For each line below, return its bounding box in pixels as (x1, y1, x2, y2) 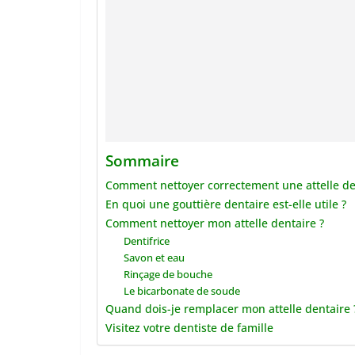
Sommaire (105, 150, 179, 172)
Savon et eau (123, 250, 185, 265)
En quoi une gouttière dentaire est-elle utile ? (105, 197, 346, 212)
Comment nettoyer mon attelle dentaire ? (105, 216, 324, 231)
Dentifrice (123, 234, 170, 248)
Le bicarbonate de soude (123, 284, 240, 298)
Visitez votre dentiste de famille (105, 320, 273, 335)
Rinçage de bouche (123, 267, 212, 281)
